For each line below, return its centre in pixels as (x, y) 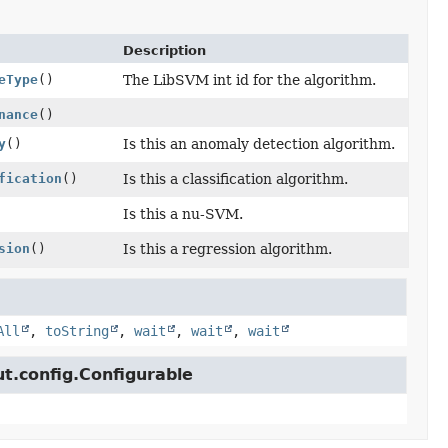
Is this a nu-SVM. (183, 214)
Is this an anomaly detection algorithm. (259, 144)
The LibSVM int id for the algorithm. (249, 80)
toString (76, 331)
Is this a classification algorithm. (235, 179)
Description (164, 50)
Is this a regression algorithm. (227, 249)
